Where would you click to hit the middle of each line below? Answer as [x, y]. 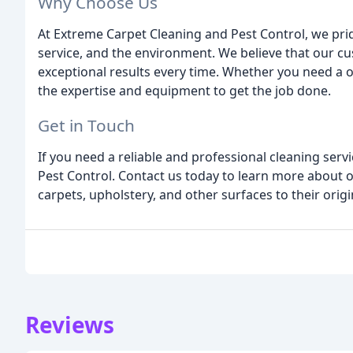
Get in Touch [86, 126]
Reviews [70, 325]
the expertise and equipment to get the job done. [184, 90]
